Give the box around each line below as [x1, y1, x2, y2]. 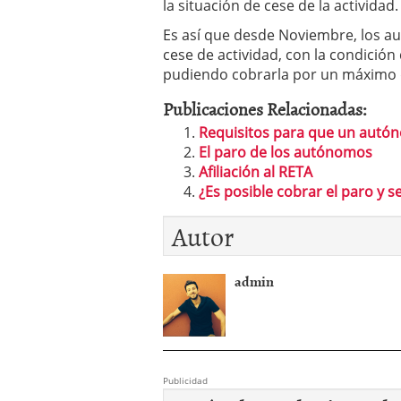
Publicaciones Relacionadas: [163, 95, 367, 122]
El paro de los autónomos [199, 142, 372, 162]
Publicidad [163, 374, 208, 387]
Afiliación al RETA [199, 162, 312, 182]
